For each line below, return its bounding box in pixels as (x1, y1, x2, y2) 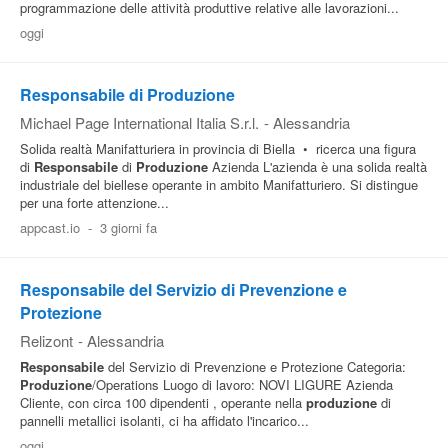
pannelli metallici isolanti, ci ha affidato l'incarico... (20, 411, 309, 430)
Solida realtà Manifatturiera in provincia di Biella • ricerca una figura (20, 139, 416, 158)
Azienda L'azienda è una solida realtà (208, 157, 427, 176)
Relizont (20, 330, 73, 351)
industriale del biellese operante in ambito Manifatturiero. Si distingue (20, 175, 418, 194)
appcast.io (20, 218, 80, 237)
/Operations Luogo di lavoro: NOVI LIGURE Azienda (92, 375, 393, 394)
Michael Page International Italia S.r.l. (20, 112, 259, 133)
